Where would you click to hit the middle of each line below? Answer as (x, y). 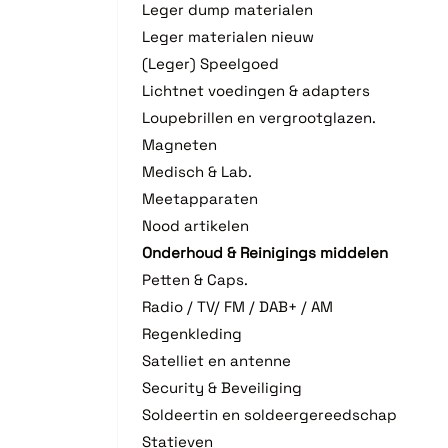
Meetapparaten (200, 198)
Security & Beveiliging (222, 387)
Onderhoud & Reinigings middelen (265, 252)
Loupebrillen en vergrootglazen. (259, 117)
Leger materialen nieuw (228, 36)
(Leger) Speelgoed (210, 63)
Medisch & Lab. (197, 171)
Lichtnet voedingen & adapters (256, 90)
